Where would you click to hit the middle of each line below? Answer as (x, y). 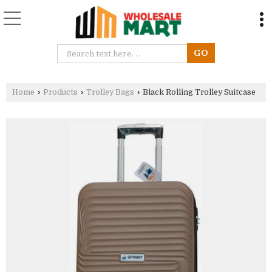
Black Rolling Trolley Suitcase (198, 92)
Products (60, 92)
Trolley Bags (110, 92)
